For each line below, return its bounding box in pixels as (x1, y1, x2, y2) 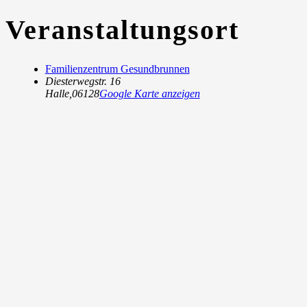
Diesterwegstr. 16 (45, 75, 121, 87)
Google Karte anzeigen (99, 87, 200, 99)
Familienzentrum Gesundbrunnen (45, 62, 190, 75)
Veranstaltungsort (5, 14, 239, 45)
